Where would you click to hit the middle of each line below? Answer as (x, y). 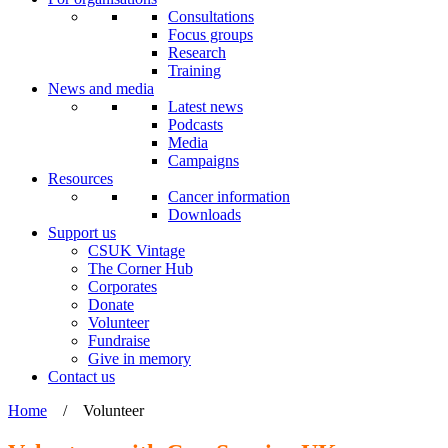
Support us (82, 232)
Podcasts (195, 124)
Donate (111, 304)
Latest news (205, 106)
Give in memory (139, 358)
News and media (101, 88)
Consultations (211, 16)
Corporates (122, 286)
